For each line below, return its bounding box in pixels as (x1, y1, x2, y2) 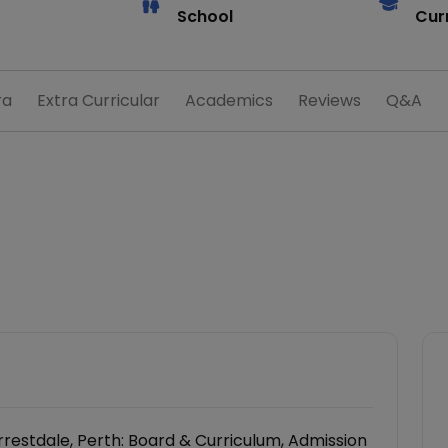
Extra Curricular (37, 89, 160, 112)
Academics (185, 89, 273, 112)
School (177, 5, 233, 28)
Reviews (298, 89, 361, 112)
